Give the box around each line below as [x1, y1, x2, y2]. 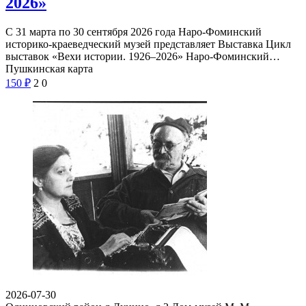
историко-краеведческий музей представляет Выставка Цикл [5, 38, 291, 50]
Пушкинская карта [5, 62, 93, 74]
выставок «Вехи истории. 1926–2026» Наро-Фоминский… [5, 50, 280, 62]
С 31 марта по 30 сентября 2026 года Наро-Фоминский [5, 25, 262, 38]
